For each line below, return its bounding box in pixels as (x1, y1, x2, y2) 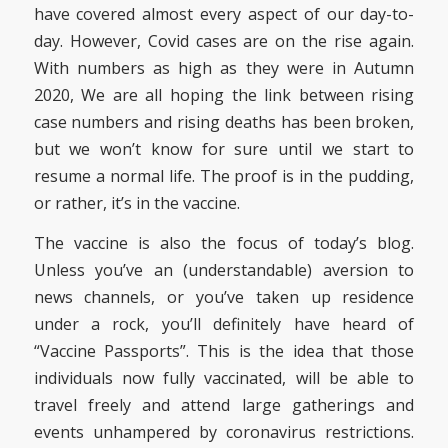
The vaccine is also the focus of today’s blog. (33, 232, 415, 255)
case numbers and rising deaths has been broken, (33, 110, 415, 133)
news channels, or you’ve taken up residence (33, 286, 415, 309)
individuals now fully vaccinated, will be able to (33, 367, 415, 390)
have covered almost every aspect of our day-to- (33, 2, 415, 25)
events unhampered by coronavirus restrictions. (33, 421, 415, 444)
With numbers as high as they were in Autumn (33, 56, 415, 79)
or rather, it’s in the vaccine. (33, 191, 240, 214)
